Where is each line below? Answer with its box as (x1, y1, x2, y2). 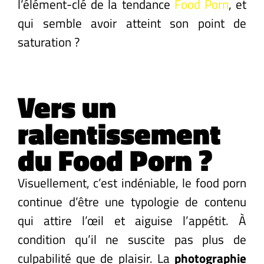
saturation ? (18, 32, 80, 51)
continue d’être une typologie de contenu (18, 192, 246, 211)
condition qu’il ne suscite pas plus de (18, 229, 246, 249)
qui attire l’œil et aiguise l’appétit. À (18, 210, 246, 230)
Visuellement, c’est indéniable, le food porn (18, 173, 246, 192)
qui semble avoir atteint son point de (18, 13, 246, 32)
